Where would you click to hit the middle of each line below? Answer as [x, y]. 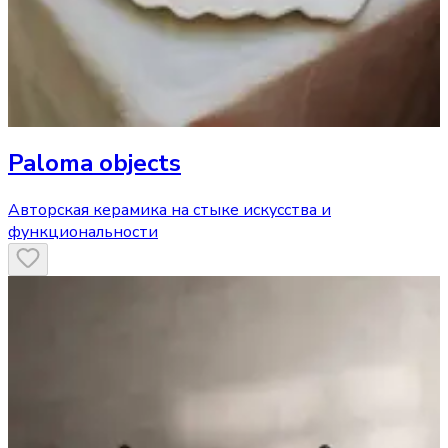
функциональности [83, 232]
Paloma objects [94, 163]
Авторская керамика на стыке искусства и [169, 210]
